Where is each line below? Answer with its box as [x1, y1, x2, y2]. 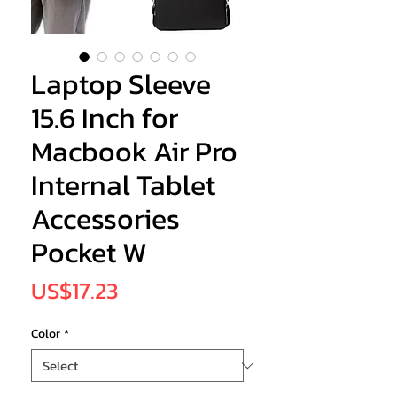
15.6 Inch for [31, 97, 178, 140]
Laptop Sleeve [31, 63, 211, 106]
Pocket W [31, 231, 147, 275]
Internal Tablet [31, 164, 215, 207]
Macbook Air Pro [31, 130, 237, 174]
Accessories [31, 198, 180, 241]
